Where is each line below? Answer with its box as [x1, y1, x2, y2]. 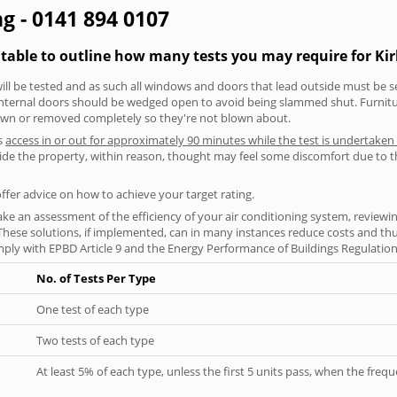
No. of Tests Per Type [36, 269, 156, 286]
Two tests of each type [36, 331, 154, 348]
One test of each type [36, 300, 149, 317]
